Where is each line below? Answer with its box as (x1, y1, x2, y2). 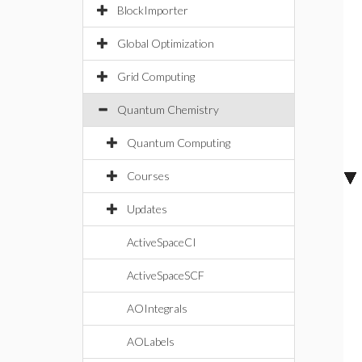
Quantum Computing (127, 136, 230, 149)
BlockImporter (117, 3, 188, 17)
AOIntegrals (127, 301, 187, 315)
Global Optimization (117, 36, 214, 50)
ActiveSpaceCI (127, 235, 196, 249)
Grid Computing (117, 69, 195, 83)
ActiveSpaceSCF (127, 268, 204, 282)
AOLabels (127, 335, 175, 348)
